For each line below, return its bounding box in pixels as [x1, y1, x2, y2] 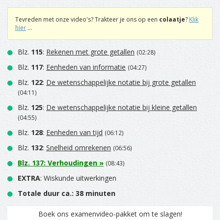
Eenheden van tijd [46, 127, 103, 137]
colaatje [159, 15, 185, 24]
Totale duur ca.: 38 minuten [18, 188, 115, 198]
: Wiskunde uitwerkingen [40, 173, 116, 183]
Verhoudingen [48, 158, 97, 167]
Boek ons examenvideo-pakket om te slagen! [38, 209, 182, 219]
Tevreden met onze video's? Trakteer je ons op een [15, 15, 159, 24]
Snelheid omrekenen [46, 142, 111, 152]
